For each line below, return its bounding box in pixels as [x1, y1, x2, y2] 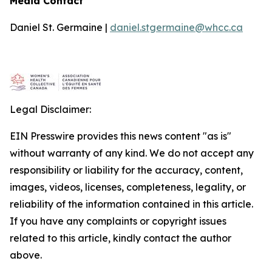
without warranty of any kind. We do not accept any [10, 147, 254, 159]
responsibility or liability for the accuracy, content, [10, 164, 243, 176]
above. [10, 249, 42, 261]
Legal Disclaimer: [10, 103, 91, 115]
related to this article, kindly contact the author [10, 232, 231, 244]
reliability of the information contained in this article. [10, 198, 253, 210]
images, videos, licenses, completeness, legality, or [10, 181, 246, 193]
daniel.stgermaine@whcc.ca [110, 21, 243, 33]
